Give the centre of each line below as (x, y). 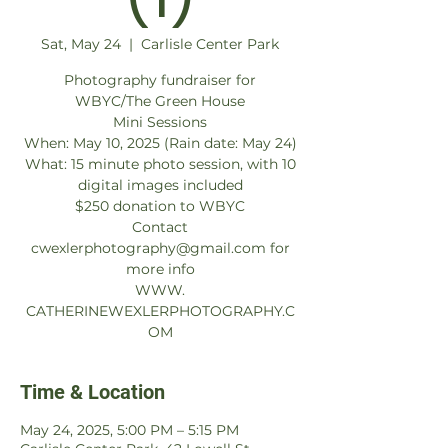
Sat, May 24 (81, 44)
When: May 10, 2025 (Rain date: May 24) (160, 143)
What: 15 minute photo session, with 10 (160, 164)
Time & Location (92, 392)
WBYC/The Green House (160, 101)
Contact (160, 227)
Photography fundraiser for (160, 80)
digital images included (160, 185)
